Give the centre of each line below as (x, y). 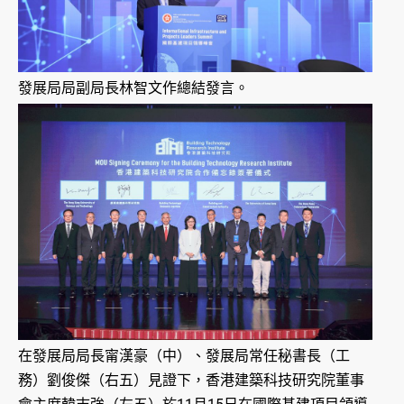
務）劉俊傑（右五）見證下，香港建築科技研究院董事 (191, 381)
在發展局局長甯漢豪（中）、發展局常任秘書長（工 (184, 356)
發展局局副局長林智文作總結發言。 (133, 88)
